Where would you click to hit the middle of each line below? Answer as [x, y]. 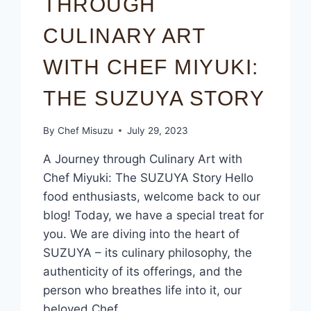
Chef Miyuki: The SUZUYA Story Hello [149, 177]
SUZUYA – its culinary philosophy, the [148, 252]
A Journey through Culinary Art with [143, 159]
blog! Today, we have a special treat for [154, 215]
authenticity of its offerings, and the [143, 271]
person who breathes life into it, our [143, 290]
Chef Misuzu [85, 130]
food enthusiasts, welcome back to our [152, 196]
